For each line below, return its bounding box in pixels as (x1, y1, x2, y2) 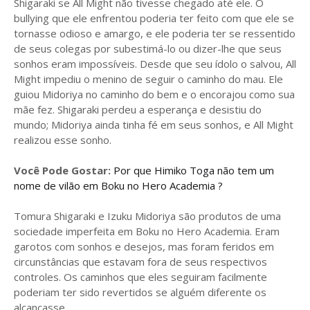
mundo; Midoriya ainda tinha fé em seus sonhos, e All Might (14, 118, 293, 131)
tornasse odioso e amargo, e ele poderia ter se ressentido (14, 26, 295, 40)
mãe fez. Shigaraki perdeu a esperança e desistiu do (14, 102, 262, 116)
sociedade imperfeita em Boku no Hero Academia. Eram (14, 224, 280, 238)
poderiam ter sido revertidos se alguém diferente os (14, 285, 266, 299)
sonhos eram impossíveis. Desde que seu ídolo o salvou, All (14, 57, 296, 71)
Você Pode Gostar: (14, 163, 111, 177)
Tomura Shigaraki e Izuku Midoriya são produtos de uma (14, 209, 281, 223)
